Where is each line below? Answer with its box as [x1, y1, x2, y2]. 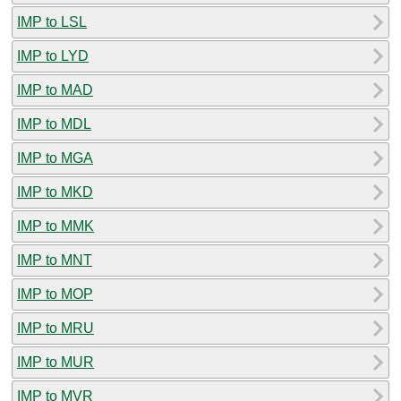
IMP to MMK [17, 218, 94, 234]
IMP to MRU [17, 320, 94, 336]
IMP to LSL [17, 13, 87, 30]
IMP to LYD [17, 47, 89, 64]
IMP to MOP [17, 286, 93, 302]
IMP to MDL [17, 115, 91, 132]
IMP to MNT [17, 252, 92, 268]
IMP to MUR [17, 354, 94, 370]
